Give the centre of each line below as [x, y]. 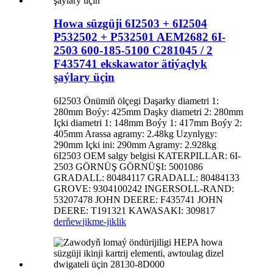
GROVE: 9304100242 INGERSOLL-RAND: [144, 189]
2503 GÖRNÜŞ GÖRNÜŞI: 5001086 [128, 167]
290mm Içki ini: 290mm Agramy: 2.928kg [135, 145]
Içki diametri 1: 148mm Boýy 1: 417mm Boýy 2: [148, 123]
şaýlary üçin [84, 77]
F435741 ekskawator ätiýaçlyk [130, 64]
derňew [68, 222]
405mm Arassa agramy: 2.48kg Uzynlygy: [135, 134]
